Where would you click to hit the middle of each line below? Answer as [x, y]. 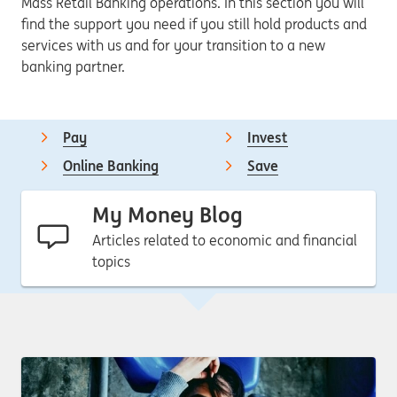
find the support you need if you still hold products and [194, 24]
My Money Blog [167, 215]
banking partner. [73, 66]
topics [111, 261]
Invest [268, 137]
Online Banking [111, 166]
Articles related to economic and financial [225, 240]
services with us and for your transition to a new [173, 45]
